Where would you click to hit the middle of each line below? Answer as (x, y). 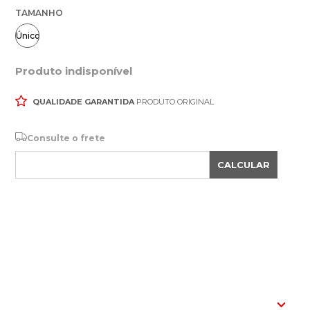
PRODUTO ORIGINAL (174, 102)
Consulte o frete (66, 138)
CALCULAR (244, 165)
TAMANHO (39, 13)
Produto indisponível (74, 71)
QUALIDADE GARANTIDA (83, 102)
